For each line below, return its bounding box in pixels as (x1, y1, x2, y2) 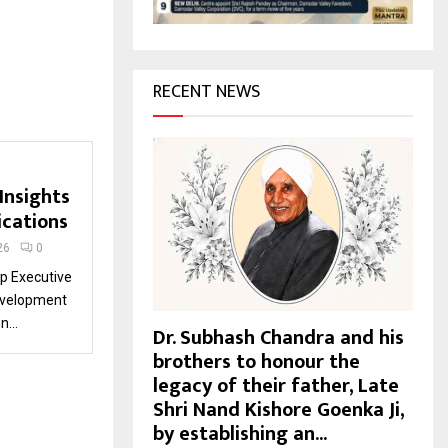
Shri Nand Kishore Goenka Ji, (153, 392, 404, 427)
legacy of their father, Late (153, 368, 399, 403)
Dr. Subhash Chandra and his (153, 320, 404, 355)
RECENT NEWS (153, 77, 260, 108)
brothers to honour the (153, 344, 360, 379)
